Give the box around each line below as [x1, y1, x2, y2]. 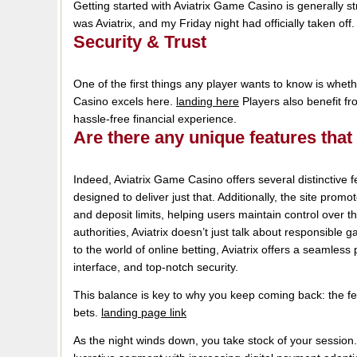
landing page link [101, 306, 186, 319]
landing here [176, 95, 239, 108]
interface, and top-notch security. [73, 261, 238, 273]
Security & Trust [73, 32, 206, 52]
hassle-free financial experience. [73, 112, 237, 125]
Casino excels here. [73, 95, 176, 108]
